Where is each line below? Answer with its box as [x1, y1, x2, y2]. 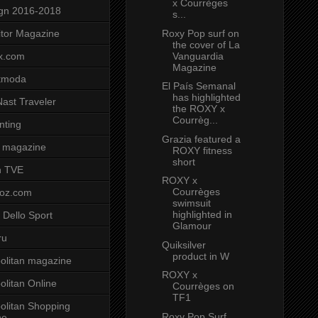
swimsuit [172, 197, 211, 209]
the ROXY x [172, 103, 225, 115]
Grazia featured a [161, 133, 241, 145]
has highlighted [172, 92, 241, 104]
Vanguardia [172, 50, 224, 62]
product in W [172, 250, 229, 262]
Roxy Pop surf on [161, 27, 239, 39]
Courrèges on [172, 280, 234, 292]
